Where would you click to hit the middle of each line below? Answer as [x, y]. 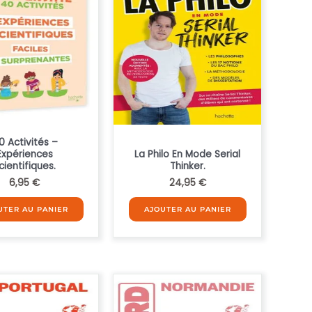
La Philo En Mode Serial [188, 155]
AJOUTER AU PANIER [187, 209]
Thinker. [187, 166]
